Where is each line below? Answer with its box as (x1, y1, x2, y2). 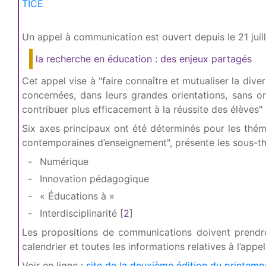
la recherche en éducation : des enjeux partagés (36, 53, 252, 65)
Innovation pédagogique (37, 173, 149, 185)
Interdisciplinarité (37, 207, 117, 219)
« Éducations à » (37, 190, 115, 202)
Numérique (37, 156, 88, 167)
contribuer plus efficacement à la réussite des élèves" (22, 103, 262, 115)
